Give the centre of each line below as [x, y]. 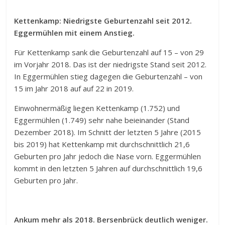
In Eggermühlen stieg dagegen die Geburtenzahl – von [108, 76]
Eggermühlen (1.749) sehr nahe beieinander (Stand [102, 120]
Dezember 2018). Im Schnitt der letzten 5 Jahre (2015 [108, 132]
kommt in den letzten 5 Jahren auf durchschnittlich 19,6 [108, 168]
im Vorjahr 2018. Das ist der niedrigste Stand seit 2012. [110, 64]
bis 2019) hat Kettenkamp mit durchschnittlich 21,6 [102, 144]
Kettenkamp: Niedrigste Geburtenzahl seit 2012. [103, 20]
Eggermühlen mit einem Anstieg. [75, 32]
